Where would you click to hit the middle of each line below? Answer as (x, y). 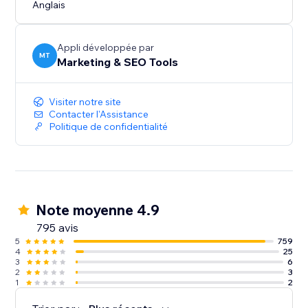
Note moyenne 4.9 (98, 210)
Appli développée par (106, 48)
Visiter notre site (85, 102)
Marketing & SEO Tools (118, 62)
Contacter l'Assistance (99, 114)
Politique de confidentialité (109, 127)
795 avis (58, 228)
